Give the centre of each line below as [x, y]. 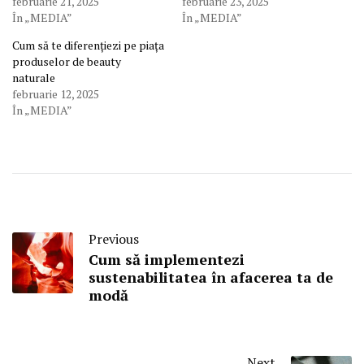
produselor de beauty [67, 61]
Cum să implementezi [167, 259]
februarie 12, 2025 [56, 93]
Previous [114, 238]
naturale [34, 77]
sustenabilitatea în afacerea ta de [211, 277]
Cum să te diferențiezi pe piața [88, 45]
